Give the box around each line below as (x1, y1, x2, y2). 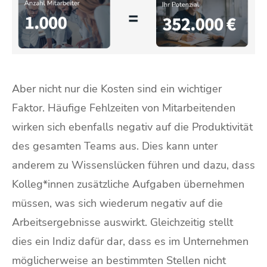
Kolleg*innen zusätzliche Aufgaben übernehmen (12, 176, 244, 191)
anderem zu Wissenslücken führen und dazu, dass (12, 157, 255, 172)
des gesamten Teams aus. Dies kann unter (12, 138, 218, 153)
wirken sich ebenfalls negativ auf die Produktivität (12, 119, 253, 134)
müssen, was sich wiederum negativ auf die (12, 195, 223, 210)
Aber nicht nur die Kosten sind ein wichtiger (12, 81, 222, 96)
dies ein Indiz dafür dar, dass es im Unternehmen (12, 234, 249, 249)
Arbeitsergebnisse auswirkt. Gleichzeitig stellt (12, 215, 233, 229)
